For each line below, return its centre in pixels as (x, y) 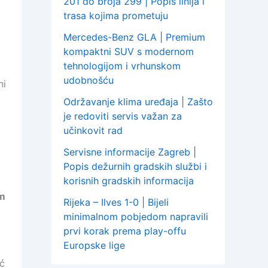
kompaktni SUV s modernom (129, 52)
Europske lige (94, 246)
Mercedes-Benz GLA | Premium (134, 37)
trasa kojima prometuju (116, 16)
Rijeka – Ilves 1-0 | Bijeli (116, 202)
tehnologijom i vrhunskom (122, 66)
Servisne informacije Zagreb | (130, 152)
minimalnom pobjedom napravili (136, 217)
